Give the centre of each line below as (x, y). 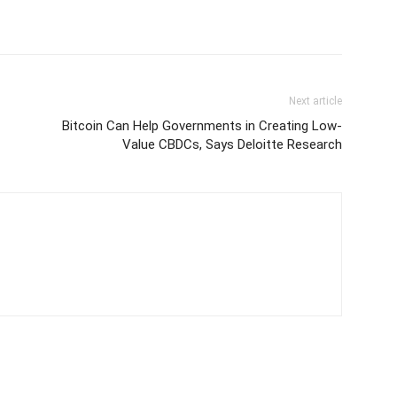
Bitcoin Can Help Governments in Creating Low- (202, 126)
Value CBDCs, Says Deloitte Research (232, 144)
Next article (315, 101)
